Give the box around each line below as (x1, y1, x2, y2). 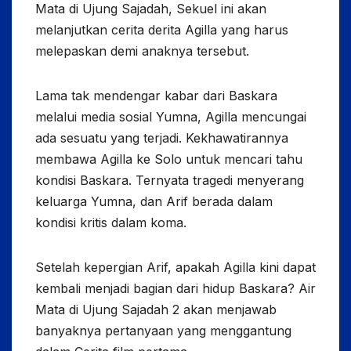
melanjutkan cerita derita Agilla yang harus (35, 21, 288, 38)
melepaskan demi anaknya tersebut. (35, 42, 249, 59)
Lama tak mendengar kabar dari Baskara (35, 87, 277, 103)
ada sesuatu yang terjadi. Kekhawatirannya (35, 129, 288, 146)
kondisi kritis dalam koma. (35, 214, 186, 230)
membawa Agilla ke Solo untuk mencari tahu (35, 150, 302, 167)
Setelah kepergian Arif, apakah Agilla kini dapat (35, 259, 316, 275)
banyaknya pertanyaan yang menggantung (35, 322, 291, 338)
